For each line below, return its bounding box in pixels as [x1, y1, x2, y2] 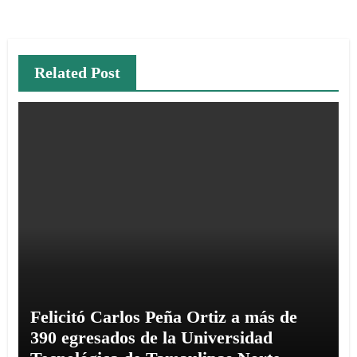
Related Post [33, 63, 120, 81]
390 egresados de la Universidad [29, 327, 273, 347]
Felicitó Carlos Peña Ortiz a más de [29, 306, 297, 327]
